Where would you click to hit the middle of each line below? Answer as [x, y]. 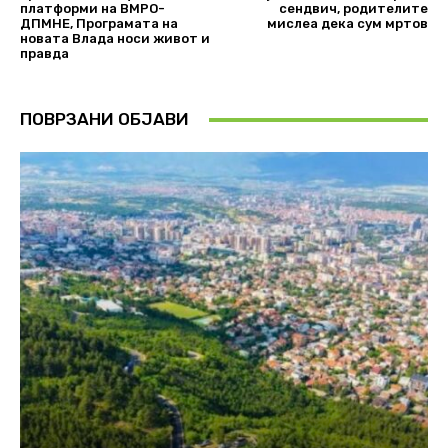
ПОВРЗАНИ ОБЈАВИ [104, 119]
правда [44, 54]
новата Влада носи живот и [115, 39]
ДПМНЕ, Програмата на [99, 24]
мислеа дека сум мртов [347, 24]
